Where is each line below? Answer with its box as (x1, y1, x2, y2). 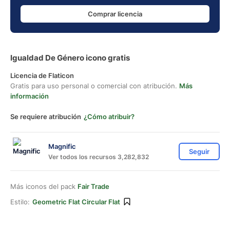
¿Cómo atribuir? (84, 112, 135, 121)
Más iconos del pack (10, 182, 78, 190)
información (10, 92, 49, 100)
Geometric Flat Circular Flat (32, 198, 120, 206)
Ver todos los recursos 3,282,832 (48, 152, 149, 161)
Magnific (48, 142, 76, 150)
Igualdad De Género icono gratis (10, 53, 130, 63)
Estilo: (10, 198, 30, 206)
